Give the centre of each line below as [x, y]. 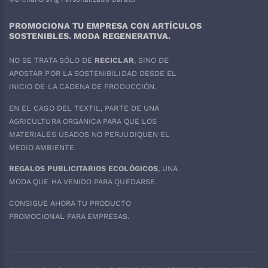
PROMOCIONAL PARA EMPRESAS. [69, 216]
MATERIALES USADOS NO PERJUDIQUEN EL [90, 134]
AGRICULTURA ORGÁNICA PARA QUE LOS [83, 121]
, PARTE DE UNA [130, 108]
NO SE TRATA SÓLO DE [52, 60]
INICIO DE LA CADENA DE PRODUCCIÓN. [84, 87]
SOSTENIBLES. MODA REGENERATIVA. [90, 36]
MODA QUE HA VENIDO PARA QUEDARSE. [83, 182]
